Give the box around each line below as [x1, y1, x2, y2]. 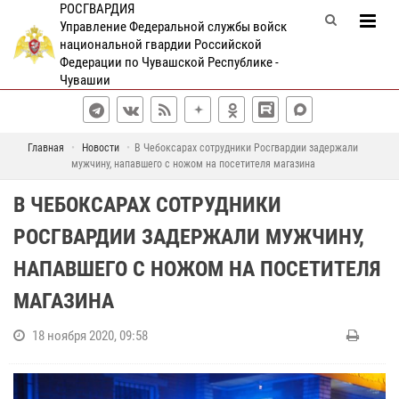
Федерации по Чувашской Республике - [59, 54, 279, 70]
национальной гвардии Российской [59, 37, 262, 53]
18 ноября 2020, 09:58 [32, 328, 148, 344]
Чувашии [59, 72, 110, 88]
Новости [82, 142, 119, 154]
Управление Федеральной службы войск [59, 19, 287, 35]
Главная [28, 142, 64, 154]
